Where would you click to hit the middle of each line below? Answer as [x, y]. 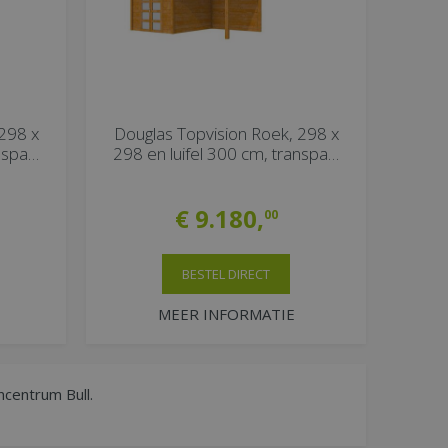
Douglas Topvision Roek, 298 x [226, 134]
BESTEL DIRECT [226, 274]
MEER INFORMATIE [226, 314]
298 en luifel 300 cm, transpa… [226, 154]
